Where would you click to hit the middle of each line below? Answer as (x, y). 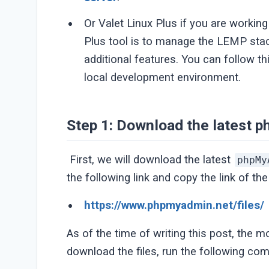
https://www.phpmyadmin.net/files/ (174, 206)
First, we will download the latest (150, 159)
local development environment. (163, 77)
